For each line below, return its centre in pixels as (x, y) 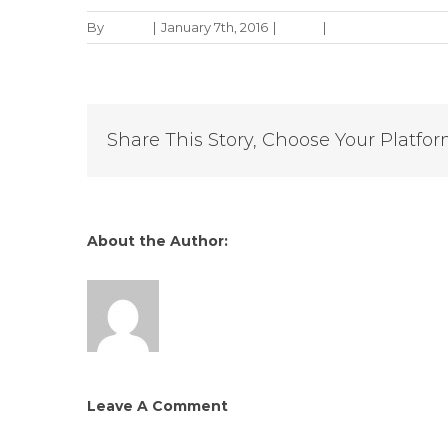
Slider (299, 26)
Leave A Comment (157, 405)
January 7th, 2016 (214, 26)
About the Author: (159, 240)
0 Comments (373, 26)
